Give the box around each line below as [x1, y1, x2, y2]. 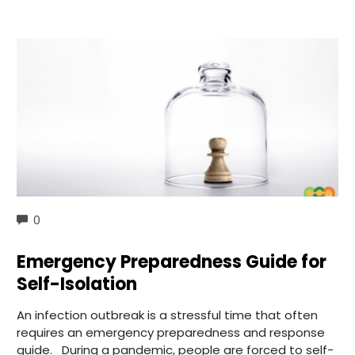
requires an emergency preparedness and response [17, 324, 325, 342]
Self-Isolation [17, 272, 137, 297]
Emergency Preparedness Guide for [17, 250, 326, 275]
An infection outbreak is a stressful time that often [17, 307, 318, 324]
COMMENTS [40, 211, 105, 227]
